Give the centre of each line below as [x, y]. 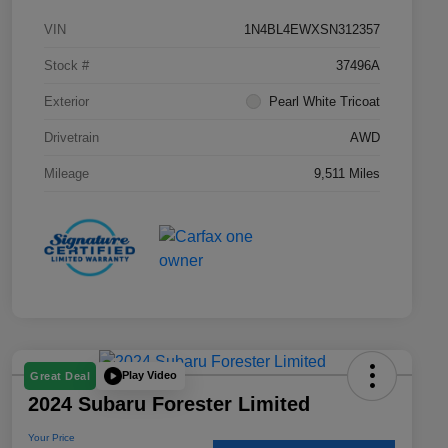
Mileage [66, 174]
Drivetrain [71, 138]
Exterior [66, 102]
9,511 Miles [347, 174]
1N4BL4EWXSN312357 [312, 30]
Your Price [51, 437]
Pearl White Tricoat [324, 102]
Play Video [149, 375]
